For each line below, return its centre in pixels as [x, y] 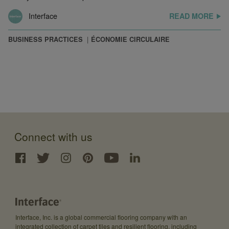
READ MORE [191, 16]
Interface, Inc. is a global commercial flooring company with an [101, 217]
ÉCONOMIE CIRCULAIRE [130, 39]
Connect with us [53, 136]
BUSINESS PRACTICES [45, 39]
